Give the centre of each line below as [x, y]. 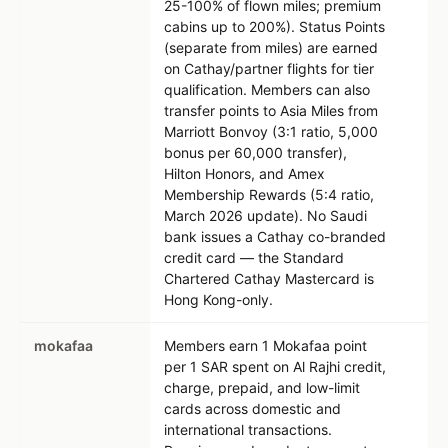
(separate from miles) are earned [271, 47]
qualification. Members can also [267, 89]
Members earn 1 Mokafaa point [265, 345]
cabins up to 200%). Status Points [274, 26]
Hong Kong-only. [218, 299]
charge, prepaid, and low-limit [262, 387]
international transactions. [248, 429]
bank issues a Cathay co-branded [275, 236]
